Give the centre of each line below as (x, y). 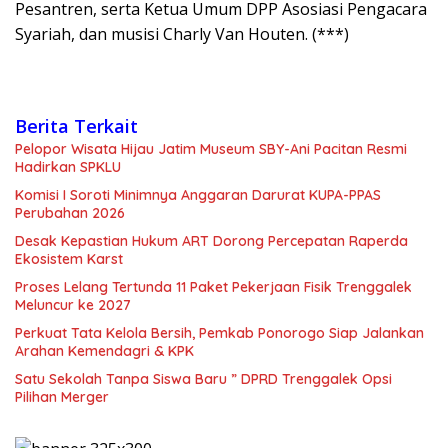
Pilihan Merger (62, 397)
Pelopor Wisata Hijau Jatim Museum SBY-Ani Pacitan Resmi (211, 149)
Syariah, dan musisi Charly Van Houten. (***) (182, 34)
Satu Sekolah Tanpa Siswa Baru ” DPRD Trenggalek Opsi (203, 379)
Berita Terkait (76, 126)
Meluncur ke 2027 (73, 305)
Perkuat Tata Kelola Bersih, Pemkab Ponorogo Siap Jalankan (219, 333)
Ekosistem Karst (69, 259)
